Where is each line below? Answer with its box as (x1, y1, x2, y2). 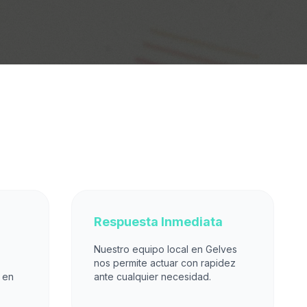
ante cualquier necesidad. (94, 271, 211, 282)
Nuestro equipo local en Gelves (94, 243, 237, 255)
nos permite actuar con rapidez (94, 257, 236, 269)
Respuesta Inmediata (94, 214, 223, 229)
